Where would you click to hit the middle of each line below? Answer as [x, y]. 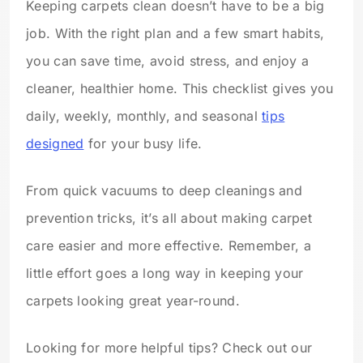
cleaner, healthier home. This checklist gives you [180, 89]
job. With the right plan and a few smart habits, [175, 34]
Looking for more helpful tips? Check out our [169, 348]
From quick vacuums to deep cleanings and [164, 191]
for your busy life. [143, 144]
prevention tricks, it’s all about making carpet [169, 218]
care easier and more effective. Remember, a [169, 246]
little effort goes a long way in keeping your [165, 273]
